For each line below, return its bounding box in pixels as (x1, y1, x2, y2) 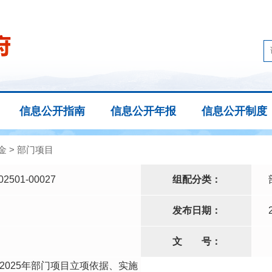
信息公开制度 (202, 105, 267, 117)
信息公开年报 (110, 105, 176, 117)
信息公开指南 (19, 105, 85, 117)
